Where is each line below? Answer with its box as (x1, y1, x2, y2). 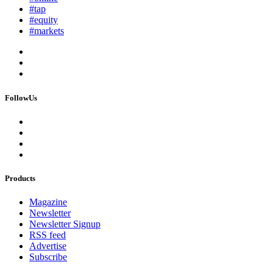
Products (5, 173, 35, 183)
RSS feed (29, 230, 66, 241)
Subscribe (29, 252, 67, 263)
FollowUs (5, 93, 37, 102)
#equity (29, 15, 58, 26)
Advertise (29, 241, 66, 252)
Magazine (29, 197, 67, 208)
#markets (29, 26, 64, 37)
